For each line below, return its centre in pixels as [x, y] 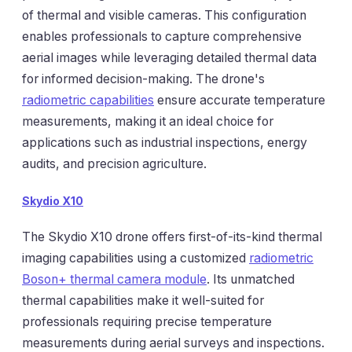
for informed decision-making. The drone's [143, 79]
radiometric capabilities [88, 101]
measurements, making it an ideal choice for [148, 122]
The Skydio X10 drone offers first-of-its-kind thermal [172, 237]
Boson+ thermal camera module [114, 280]
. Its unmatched [251, 280]
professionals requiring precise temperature [147, 322]
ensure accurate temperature [240, 101]
